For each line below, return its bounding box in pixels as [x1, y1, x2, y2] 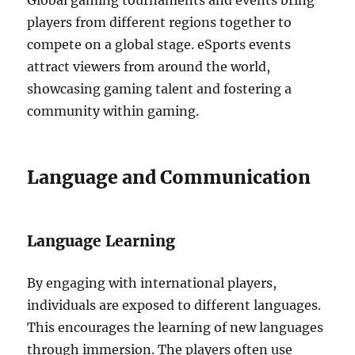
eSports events [197, 36, 292, 52]
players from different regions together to [27, 14, 292, 30]
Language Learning [27, 231, 176, 250]
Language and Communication [27, 166, 311, 189]
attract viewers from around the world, [27, 59, 271, 74]
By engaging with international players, [27, 275, 277, 291]
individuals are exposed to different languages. [27, 297, 322, 313]
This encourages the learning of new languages [27, 319, 324, 335]
